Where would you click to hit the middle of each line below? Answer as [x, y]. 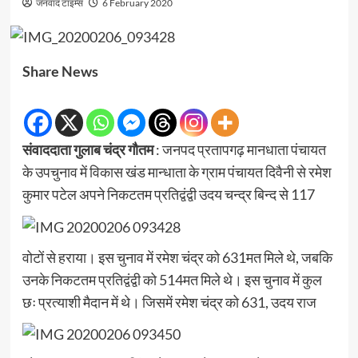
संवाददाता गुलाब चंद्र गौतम [88, 150]
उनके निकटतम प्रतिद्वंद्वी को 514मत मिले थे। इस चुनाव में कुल [172, 279]
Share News [60, 72]
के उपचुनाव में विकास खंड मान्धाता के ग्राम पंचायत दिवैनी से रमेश [177, 172]
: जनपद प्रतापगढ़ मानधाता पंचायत [239, 150]
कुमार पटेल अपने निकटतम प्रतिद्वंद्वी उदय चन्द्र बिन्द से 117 [168, 195]
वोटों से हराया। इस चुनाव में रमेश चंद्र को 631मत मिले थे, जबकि [177, 257]
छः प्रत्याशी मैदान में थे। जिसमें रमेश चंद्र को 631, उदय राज [169, 302]
